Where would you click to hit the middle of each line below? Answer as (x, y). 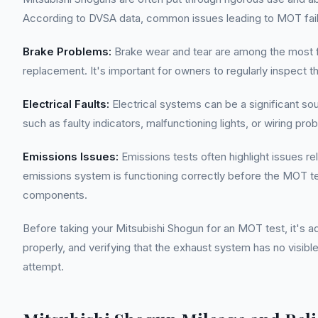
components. (55, 195)
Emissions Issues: (71, 157)
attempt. (43, 267)
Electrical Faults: (66, 104)
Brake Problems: (67, 51)
